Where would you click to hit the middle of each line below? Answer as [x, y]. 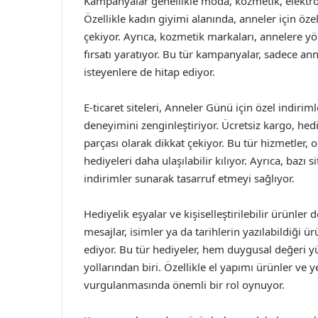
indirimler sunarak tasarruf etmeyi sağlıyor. [189, 178]
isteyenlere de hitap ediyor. [149, 71]
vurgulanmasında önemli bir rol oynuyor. [184, 284]
